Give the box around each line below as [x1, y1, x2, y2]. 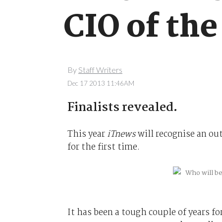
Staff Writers [78, 65, 122, 75]
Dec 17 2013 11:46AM [67, 79, 134, 87]
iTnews [107, 127, 136, 141]
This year [67, 127, 107, 141]
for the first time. [67, 140, 140, 154]
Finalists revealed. [67, 98, 177, 117]
